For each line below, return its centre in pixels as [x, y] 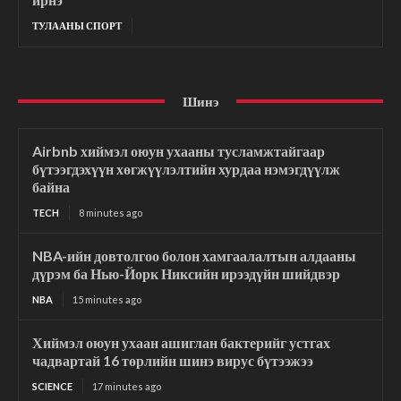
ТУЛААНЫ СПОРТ [77, 25]
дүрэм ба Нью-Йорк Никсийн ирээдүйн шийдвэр [186, 273]
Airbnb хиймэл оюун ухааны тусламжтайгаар [179, 150]
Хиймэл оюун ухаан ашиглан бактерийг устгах [181, 342]
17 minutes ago [127, 386]
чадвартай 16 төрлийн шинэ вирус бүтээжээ [173, 360]
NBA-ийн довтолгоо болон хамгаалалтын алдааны [194, 255]
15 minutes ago [107, 299]
